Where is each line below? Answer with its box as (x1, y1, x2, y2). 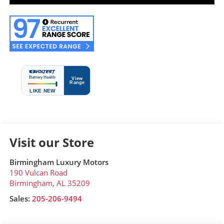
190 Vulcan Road (9, 167, 67, 178)
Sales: (9, 193, 32, 204)
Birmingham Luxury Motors (9, 157, 108, 167)
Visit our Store (9, 134, 94, 151)
